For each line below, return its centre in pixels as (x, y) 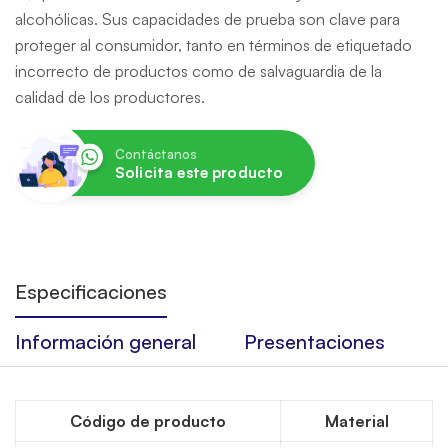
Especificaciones (91, 291)
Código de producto (148, 421)
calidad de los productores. (110, 97)
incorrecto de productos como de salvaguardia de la (198, 71)
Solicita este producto (199, 172)
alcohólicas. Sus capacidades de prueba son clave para (207, 19)
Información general (105, 341)
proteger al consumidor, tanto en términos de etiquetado (213, 45)
